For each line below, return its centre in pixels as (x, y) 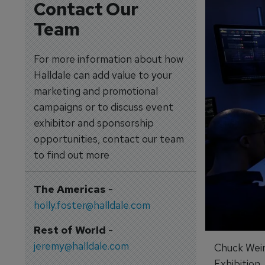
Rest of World (70, 230)
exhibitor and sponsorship (93, 123)
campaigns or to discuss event (103, 107)
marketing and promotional (96, 91)
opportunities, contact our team (109, 139)
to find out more (71, 155)
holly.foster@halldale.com (92, 205)
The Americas (70, 189)
